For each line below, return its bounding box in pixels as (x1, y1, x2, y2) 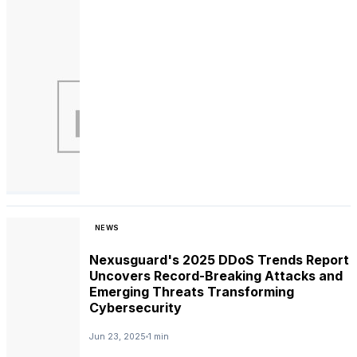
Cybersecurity (89, 300, 182, 316)
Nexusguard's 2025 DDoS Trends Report (89, 252, 349, 269)
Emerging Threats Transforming (89, 284, 294, 300)
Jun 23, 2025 (89, 331, 146, 342)
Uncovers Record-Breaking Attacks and (89, 268, 343, 284)
